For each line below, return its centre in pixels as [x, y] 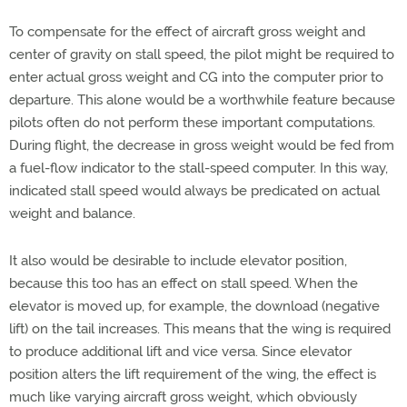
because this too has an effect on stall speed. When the [184, 283]
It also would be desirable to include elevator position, [178, 261]
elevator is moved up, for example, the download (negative [194, 306]
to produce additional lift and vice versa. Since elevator [180, 352]
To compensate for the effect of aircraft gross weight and [187, 32]
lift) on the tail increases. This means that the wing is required [200, 329]
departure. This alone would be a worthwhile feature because [202, 100]
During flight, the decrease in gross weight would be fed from [202, 145]
